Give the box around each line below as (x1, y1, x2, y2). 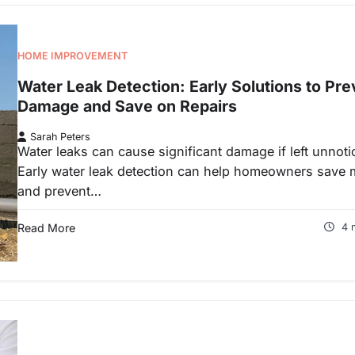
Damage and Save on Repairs (17, 97, 237, 116)
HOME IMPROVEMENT (17, 49, 128, 62)
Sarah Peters (30, 130, 90, 143)
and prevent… (17, 182, 101, 199)
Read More (17, 220, 75, 235)
